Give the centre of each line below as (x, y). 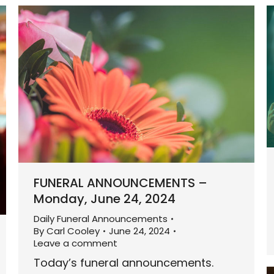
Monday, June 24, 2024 (105, 199)
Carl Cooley (73, 231)
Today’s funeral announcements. (124, 263)
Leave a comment (76, 243)
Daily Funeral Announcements (101, 219)
